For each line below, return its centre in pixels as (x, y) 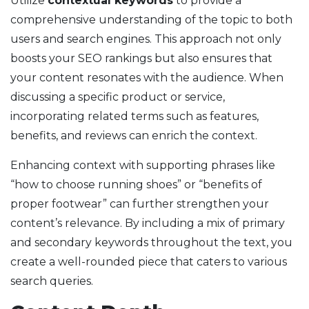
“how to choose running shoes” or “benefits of (136, 185)
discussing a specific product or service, (118, 97)
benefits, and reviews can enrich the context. (134, 136)
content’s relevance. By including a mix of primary (148, 223)
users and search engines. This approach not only (146, 39)
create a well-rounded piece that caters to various (149, 262)
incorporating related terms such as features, (134, 117)
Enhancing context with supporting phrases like (143, 166)
